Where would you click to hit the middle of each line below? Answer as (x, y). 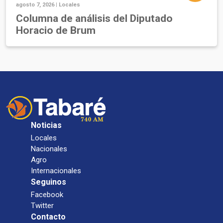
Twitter (42, 206)
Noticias (46, 125)
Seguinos (49, 182)
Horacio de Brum (56, 31)
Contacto (48, 217)
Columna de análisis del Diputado (94, 19)
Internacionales (56, 171)
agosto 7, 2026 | (37, 5)
